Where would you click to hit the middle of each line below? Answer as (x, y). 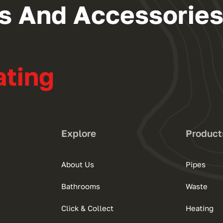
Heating (199, 208)
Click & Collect (88, 208)
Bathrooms (81, 186)
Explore (79, 133)
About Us (78, 165)
